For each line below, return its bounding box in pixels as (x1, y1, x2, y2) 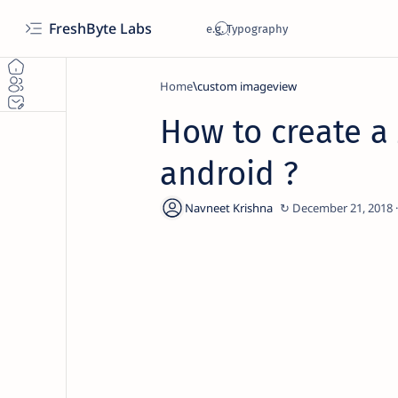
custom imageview (196, 78, 297, 94)
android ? (159, 155, 298, 194)
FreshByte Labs (49, 19, 155, 38)
